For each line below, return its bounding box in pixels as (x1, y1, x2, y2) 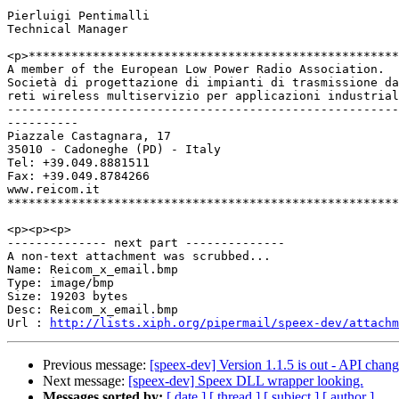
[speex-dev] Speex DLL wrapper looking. (128, 373, 363, 389)
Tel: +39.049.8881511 (7, 156, 150, 170)
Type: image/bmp (7, 276, 114, 290)
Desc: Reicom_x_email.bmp (7, 303, 178, 317)
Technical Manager (7, 22, 128, 37)
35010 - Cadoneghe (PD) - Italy (7, 142, 221, 157)
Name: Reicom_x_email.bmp (7, 263, 178, 277)
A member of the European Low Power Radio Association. (7, 62, 385, 77)
